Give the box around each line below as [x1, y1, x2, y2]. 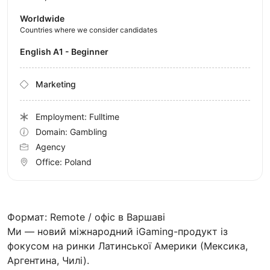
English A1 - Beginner [25, 46, 108, 57]
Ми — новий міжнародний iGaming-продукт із [7, 225, 228, 238]
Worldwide [20, 13, 64, 24]
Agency [36, 142, 66, 152]
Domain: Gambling [36, 127, 107, 137]
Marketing [36, 79, 76, 90]
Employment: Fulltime [36, 111, 119, 122]
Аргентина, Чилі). [7, 254, 89, 267]
